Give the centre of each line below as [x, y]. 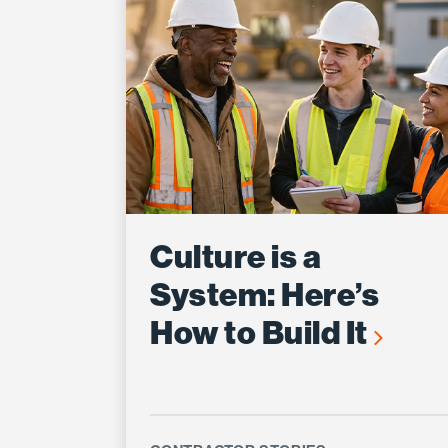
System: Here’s [265, 294]
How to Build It [262, 332]
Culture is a [236, 256]
